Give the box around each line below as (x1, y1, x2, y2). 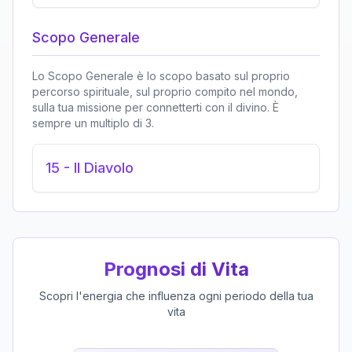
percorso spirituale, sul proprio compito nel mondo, (32, 85, 298, 99)
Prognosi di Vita (103, 258, 249, 281)
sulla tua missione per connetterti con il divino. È (32, 101, 279, 115)
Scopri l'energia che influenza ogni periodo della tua (38, 289, 313, 303)
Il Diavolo (74, 159, 134, 177)
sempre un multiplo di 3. (32, 116, 154, 130)
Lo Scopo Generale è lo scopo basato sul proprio (32, 69, 290, 83)
